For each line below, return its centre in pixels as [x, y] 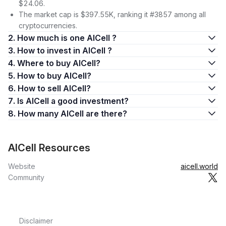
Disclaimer [36, 221]
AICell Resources [49, 148]
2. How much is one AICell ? [67, 38]
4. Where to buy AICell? [59, 63]
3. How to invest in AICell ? [65, 50]
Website [22, 166]
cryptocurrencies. [48, 25]
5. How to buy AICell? [54, 76]
